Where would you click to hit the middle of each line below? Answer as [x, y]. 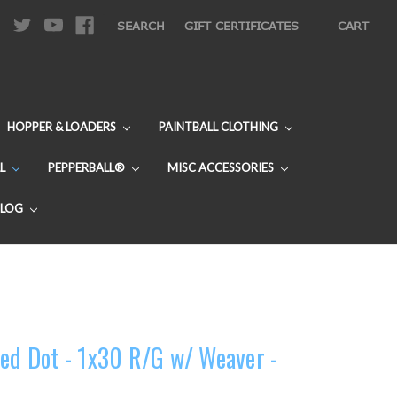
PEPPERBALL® [87, 167]
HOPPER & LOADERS [62, 126]
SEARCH [141, 25]
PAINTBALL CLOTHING [219, 126]
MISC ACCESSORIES [222, 167]
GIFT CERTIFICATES [242, 25]
